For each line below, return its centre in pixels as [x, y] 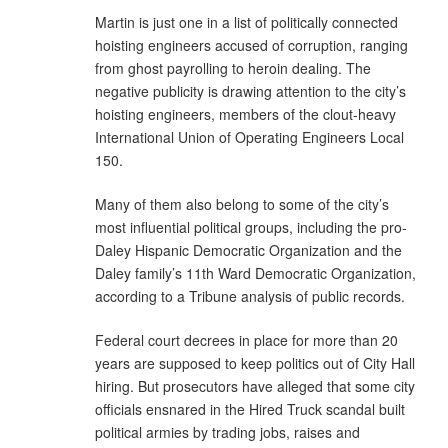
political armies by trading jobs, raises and [227, 431]
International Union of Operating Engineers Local [249, 136]
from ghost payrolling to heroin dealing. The [233, 67]
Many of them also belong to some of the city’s [242, 203]
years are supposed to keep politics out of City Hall [255, 362]
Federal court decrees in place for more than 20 [246, 339]
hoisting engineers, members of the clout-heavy [245, 113]
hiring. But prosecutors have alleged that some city [255, 385]
